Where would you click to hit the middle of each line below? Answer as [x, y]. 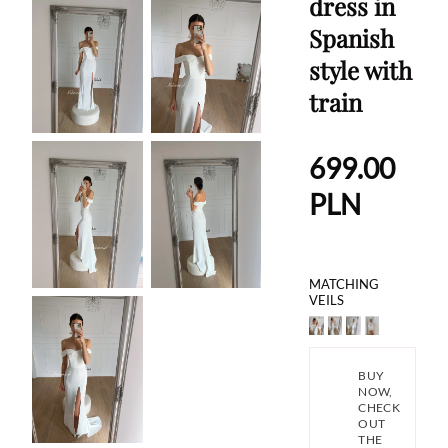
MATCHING [344, 284]
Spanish [352, 38]
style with [361, 70]
